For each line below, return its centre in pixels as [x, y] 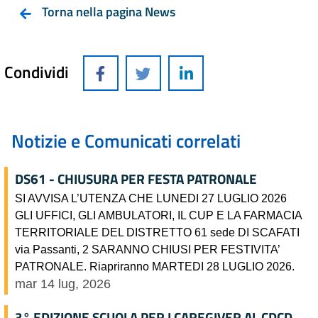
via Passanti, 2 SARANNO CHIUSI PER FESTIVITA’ [147, 249]
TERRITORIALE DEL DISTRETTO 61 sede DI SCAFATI [157, 232]
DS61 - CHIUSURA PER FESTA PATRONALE [136, 179]
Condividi [37, 71]
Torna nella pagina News [109, 11]
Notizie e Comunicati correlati [126, 141]
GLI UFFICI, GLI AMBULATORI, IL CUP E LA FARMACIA [158, 215]
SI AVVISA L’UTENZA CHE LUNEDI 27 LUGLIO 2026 [151, 198]
